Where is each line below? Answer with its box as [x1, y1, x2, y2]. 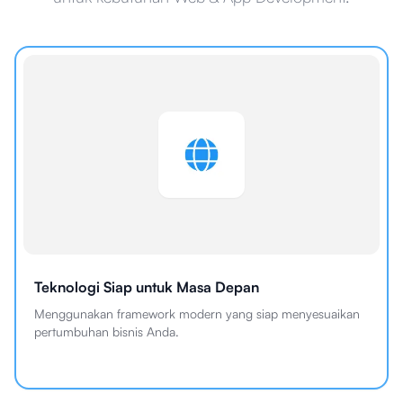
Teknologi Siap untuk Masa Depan [34, 278, 259, 296]
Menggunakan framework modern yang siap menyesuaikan [34, 306, 360, 321]
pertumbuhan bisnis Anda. [34, 324, 179, 339]
